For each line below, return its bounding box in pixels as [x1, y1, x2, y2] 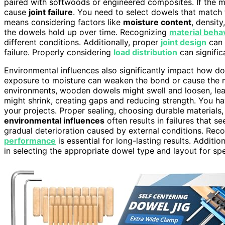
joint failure [29, 7, 73, 17]
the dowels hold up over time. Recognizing [4, 27, 169, 37]
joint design [161, 37, 206, 47]
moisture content [123, 17, 191, 27]
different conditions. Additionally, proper [4, 37, 161, 47]
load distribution [114, 47, 177, 57]
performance [4, 135, 56, 146]
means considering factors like [4, 17, 123, 27]
